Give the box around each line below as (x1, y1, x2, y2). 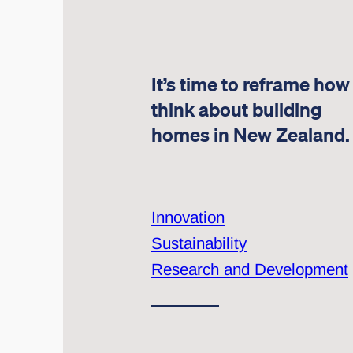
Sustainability (151, 233, 247, 252)
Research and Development (151, 259, 348, 278)
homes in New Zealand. (151, 122, 350, 147)
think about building (151, 97, 321, 121)
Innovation (151, 207, 225, 226)
